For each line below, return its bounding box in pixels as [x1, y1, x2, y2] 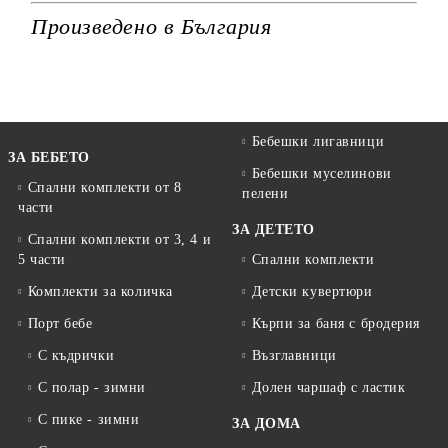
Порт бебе [27, 316, 93, 331]
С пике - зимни [37, 412, 140, 427]
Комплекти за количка [27, 284, 173, 299]
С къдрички [37, 348, 115, 363]
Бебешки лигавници [251, 134, 385, 149]
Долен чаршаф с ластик [251, 380, 406, 395]
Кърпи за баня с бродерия [251, 316, 421, 331]
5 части [18, 252, 66, 267]
